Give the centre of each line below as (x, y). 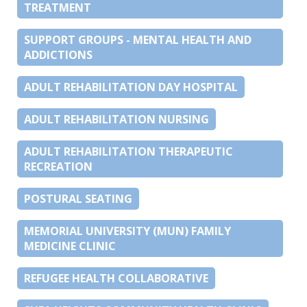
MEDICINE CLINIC (70, 246)
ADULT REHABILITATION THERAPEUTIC (128, 151)
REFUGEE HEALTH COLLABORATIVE (116, 278)
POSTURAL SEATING (78, 198)
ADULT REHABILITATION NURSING (116, 119)
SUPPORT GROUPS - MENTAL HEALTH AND (138, 39)
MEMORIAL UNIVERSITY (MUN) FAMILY (127, 231)
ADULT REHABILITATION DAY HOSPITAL (131, 87)
